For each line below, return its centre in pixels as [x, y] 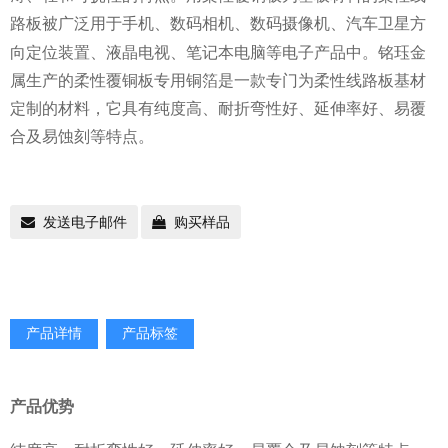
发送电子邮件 [85, 222]
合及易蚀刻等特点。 [82, 136]
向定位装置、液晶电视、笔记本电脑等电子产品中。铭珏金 [218, 52]
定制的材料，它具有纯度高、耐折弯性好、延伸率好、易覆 [218, 108]
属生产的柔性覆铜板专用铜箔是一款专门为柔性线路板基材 [218, 80]
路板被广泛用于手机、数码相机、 [130, 23]
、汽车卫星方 [378, 23]
